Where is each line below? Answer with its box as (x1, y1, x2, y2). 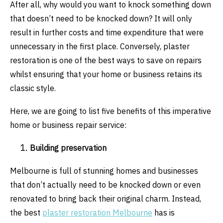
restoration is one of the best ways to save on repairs (10, 55, 202, 65)
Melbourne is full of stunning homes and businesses (10, 165, 198, 176)
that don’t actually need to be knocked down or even (10, 179, 201, 190)
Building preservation (30, 142, 107, 153)
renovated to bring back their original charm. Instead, (10, 193, 201, 204)
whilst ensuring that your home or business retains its (10, 69, 202, 79)
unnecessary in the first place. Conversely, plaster (10, 41, 190, 51)
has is (152, 207, 175, 218)
